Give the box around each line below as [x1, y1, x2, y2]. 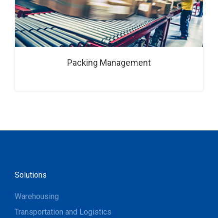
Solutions [15, 170, 47, 180]
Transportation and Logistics [15, 207, 111, 217]
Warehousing [15, 192, 59, 201]
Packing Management [67, 57, 151, 68]
